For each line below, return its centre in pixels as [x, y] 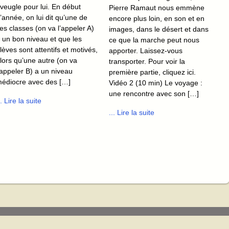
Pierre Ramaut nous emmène [157, 7]
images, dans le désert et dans [159, 29]
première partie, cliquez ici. [158, 72]
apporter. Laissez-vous [146, 50]
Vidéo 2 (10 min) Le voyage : [156, 83]
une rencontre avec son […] [154, 93]
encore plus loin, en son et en [157, 18]
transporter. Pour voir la [147, 61]
